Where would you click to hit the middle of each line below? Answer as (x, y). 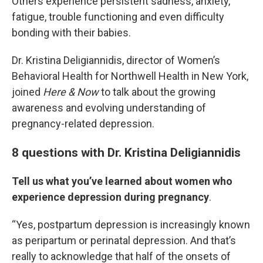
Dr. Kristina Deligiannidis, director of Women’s (116, 60)
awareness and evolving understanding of (109, 108)
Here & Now (70, 92)
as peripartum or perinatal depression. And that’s (124, 240)
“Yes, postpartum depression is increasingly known (131, 225)
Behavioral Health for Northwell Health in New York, (130, 76)
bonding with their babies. (71, 33)
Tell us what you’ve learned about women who (122, 181)
